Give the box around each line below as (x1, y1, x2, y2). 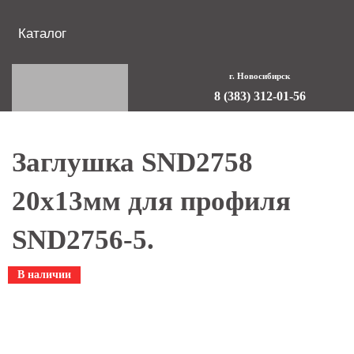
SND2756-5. (12, 224, 154, 255)
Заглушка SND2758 (12, 146, 253, 178)
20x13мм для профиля (12, 185, 291, 217)
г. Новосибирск (229, 70, 290, 81)
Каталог (18, 25, 66, 41)
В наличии (17, 268, 71, 281)
